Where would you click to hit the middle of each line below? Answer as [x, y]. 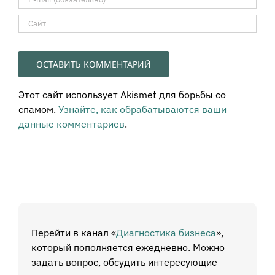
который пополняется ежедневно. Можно [128, 247]
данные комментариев [72, 124]
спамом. [38, 109]
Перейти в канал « [74, 232]
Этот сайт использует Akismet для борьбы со [122, 94]
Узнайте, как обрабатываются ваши [142, 109]
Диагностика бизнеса [166, 232]
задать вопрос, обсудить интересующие [124, 262]
